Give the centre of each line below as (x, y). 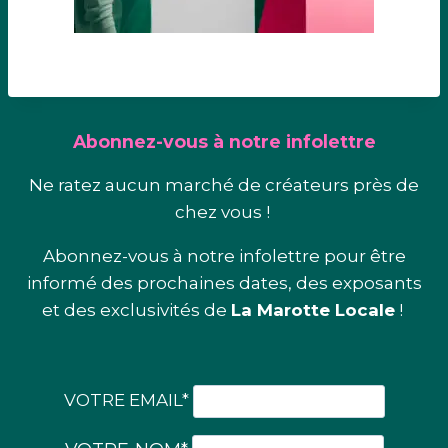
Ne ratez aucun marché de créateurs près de (224, 185)
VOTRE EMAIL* (128, 400)
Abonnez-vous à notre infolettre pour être (224, 256)
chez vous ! (224, 212)
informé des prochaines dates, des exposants (224, 283)
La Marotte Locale (312, 310)
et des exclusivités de (136, 310)
